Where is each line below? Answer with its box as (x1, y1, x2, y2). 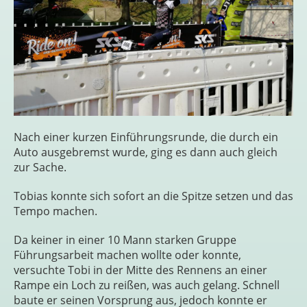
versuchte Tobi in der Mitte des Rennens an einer (14, 262, 267, 278)
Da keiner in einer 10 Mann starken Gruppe (14, 232, 236, 247)
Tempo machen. (14, 203, 97, 219)
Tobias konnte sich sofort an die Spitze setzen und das (14, 188, 293, 204)
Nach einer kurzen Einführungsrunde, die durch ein (14, 129, 278, 145)
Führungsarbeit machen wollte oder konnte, (14, 247, 241, 262)
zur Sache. (14, 159, 66, 175)
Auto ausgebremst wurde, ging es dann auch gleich (14, 144, 278, 160)
